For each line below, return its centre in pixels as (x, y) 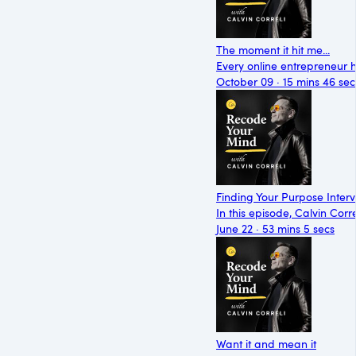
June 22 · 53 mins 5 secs (275, 228)
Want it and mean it (266, 343)
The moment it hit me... (273, 49)
